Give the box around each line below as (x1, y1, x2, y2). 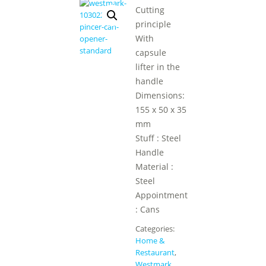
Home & (135, 235, 164, 246)
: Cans (135, 204, 160, 215)
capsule (135, 47, 166, 58)
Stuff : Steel (135, 132, 181, 144)
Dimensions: (135, 90, 185, 101)
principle (135, 18, 171, 30)
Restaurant (135, 247, 175, 258)
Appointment (135, 189, 188, 201)
